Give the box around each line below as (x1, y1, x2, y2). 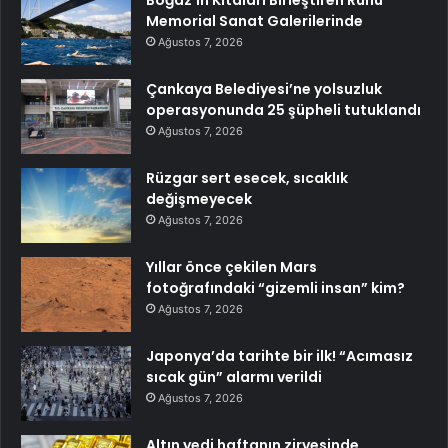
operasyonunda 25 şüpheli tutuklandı (146, 99, 421, 120)
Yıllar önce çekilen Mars (146, 256, 317, 277)
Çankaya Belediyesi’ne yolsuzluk (146, 78, 382, 99)
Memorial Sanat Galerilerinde (146, 10, 363, 31)
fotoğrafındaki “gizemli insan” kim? (146, 277, 405, 298)
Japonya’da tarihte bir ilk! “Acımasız (146, 345, 413, 366)
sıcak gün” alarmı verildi (146, 366, 322, 387)
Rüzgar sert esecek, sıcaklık (146, 167, 348, 188)
